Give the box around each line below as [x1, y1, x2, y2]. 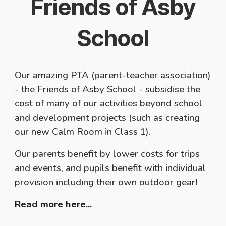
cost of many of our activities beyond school [15, 97, 203, 110]
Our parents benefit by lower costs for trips [15, 147, 200, 161]
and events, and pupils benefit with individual [15, 161, 206, 175]
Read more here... [15, 198, 92, 211]
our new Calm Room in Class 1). [15, 125, 151, 139]
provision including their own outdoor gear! [15, 176, 198, 189]
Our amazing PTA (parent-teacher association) [15, 69, 211, 82]
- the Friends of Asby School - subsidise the [15, 83, 201, 96]
